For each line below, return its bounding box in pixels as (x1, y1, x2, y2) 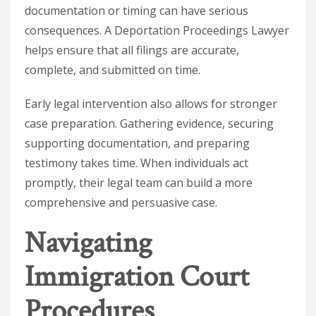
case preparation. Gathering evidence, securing (25, 116, 274, 131)
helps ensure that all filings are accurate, (25, 42, 239, 58)
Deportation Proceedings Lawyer (111, 23, 289, 38)
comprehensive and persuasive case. (25, 195, 217, 210)
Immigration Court (25, 257, 249, 296)
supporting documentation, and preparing (25, 135, 250, 151)
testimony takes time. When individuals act (25, 155, 248, 171)
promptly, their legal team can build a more (25, 175, 253, 190)
